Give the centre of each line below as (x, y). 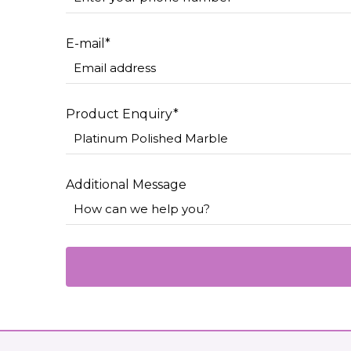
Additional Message (127, 185)
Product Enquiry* (123, 114)
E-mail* (89, 43)
